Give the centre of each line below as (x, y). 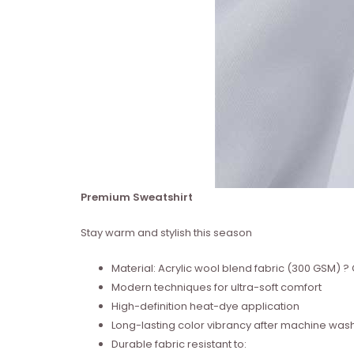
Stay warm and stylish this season (166, 232)
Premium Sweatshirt (137, 198)
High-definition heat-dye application (205, 306)
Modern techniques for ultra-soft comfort (217, 287)
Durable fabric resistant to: (179, 344)
